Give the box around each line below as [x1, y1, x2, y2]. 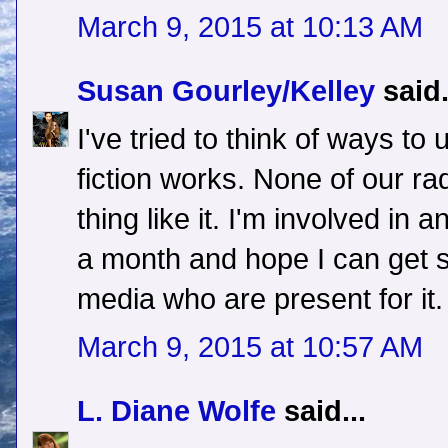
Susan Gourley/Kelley [77, 75, 375, 108]
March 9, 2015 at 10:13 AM [77, 11, 423, 44]
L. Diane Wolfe [77, 395, 276, 428]
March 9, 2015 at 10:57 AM [77, 331, 423, 364]
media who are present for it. [77, 283, 443, 316]
